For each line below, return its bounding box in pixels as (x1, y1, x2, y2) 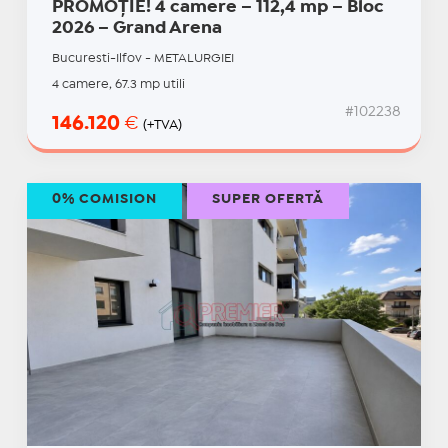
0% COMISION (51, 193, 157, 206)
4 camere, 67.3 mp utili (51, 79, 185, 91)
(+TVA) (142, 119, 182, 132)
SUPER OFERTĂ (211, 193, 324, 206)
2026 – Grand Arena (51, 21, 222, 37)
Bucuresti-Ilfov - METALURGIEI (51, 53, 234, 65)
